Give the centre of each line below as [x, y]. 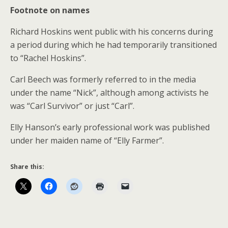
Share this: [27, 167]
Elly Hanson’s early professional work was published [110, 127]
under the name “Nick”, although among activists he [109, 93]
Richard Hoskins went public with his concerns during [112, 32]
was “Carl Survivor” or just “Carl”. [72, 106]
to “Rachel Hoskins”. [48, 58]
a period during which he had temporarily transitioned [113, 45]
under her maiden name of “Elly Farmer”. [87, 140]
